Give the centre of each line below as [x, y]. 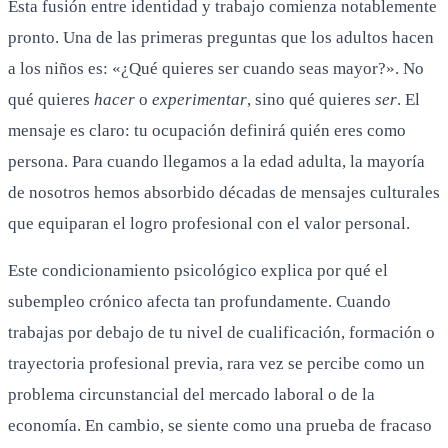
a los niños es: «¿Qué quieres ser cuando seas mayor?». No [216, 68]
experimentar [199, 99]
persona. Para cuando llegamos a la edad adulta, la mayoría [216, 161]
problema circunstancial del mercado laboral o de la [191, 394]
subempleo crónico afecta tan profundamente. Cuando [199, 301]
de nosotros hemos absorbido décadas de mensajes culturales [224, 192]
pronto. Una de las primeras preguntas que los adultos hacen [221, 37]
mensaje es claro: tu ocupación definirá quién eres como [207, 130]
